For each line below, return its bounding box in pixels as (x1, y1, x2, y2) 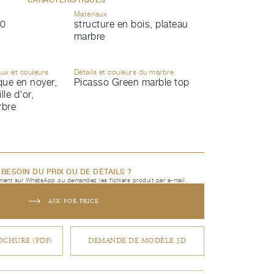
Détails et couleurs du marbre (73, 67, 174, 76)
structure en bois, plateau (73, 18, 188, 30)
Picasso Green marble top (73, 76, 190, 88)
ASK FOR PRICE (48, 198, 99, 205)
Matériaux (73, 9, 107, 18)
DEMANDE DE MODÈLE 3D (88, 237, 186, 245)
